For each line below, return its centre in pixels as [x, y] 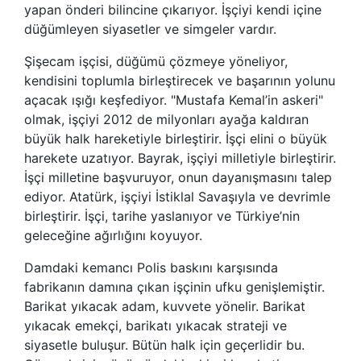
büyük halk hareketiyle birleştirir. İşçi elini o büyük [176, 138]
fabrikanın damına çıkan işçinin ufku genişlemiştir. [174, 286]
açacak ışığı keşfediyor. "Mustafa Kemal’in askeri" [174, 100]
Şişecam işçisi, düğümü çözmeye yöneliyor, [156, 61]
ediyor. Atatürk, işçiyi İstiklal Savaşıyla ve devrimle [177, 196]
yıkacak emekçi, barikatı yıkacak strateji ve [156, 325]
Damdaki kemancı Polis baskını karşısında [151, 267]
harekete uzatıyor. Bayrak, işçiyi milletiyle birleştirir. [180, 158]
